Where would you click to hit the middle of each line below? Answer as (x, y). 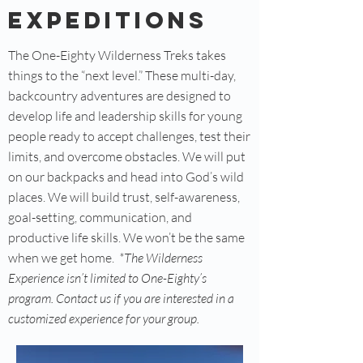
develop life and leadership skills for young (125, 116)
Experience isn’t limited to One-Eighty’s (107, 278)
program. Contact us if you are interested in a (121, 298)
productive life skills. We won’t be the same (126, 237)
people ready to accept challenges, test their (129, 136)
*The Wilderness (161, 258)
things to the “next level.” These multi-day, (122, 75)
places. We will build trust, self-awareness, (124, 197)
